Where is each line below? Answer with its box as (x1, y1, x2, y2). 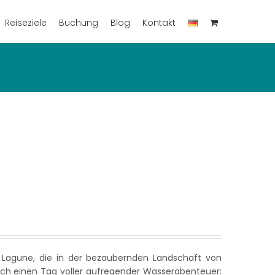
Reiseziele (5, 16, 47, 29)
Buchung (59, 16, 98, 29)
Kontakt (142, 16, 176, 29)
